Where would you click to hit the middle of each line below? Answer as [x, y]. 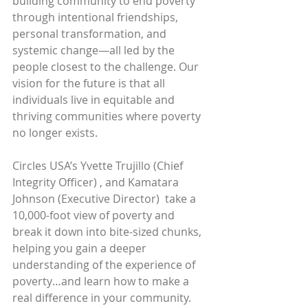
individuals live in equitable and [95, 100]
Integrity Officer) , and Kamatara [97, 182]
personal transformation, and [91, 34]
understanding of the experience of [105, 265]
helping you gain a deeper [81, 248]
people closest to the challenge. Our [107, 67]
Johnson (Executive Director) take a [106, 199]
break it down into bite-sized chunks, [108, 232]
